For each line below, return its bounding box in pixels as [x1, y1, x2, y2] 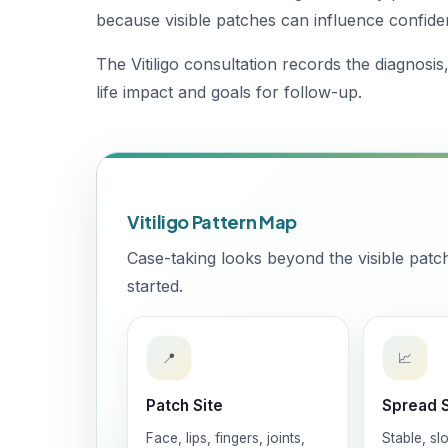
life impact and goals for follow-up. [96, 82, 362, 102]
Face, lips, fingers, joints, [146, 430, 305, 446]
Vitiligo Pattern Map [127, 210, 297, 233]
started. [127, 276, 183, 296]
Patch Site [146, 396, 223, 415]
